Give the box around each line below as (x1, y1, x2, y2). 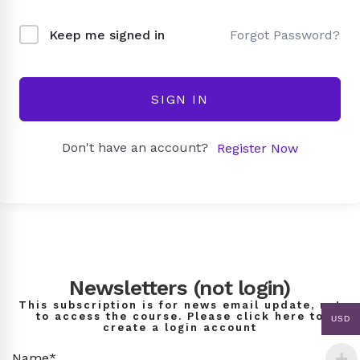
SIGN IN (151, 91, 209, 107)
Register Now (216, 141, 298, 156)
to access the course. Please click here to (36, 310, 324, 322)
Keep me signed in (49, 27, 165, 43)
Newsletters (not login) (69, 276, 291, 300)
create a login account (103, 321, 257, 333)
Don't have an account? (61, 140, 216, 155)
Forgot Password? (230, 27, 340, 43)
